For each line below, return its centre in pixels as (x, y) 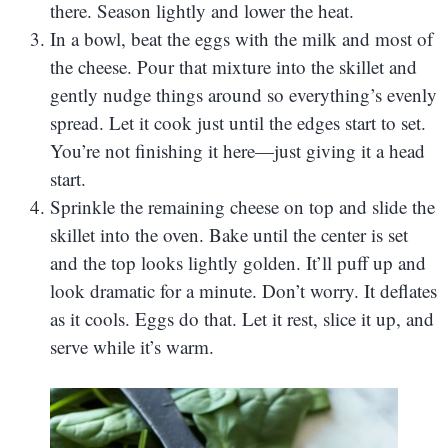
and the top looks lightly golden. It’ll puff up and (238, 262)
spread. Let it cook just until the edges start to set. (238, 122)
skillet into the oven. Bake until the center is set (229, 234)
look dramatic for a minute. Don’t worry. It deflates (243, 290)
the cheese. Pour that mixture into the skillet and (233, 66)
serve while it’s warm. (132, 346)
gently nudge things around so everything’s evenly (243, 94)
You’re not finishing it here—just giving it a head (237, 150)
